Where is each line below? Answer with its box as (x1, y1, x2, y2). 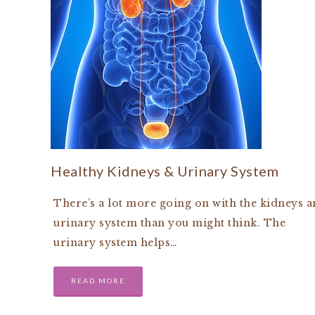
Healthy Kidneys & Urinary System (51, 162, 278, 179)
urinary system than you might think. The (53, 217, 285, 229)
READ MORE (71, 276, 125, 285)
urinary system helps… (53, 236, 178, 249)
